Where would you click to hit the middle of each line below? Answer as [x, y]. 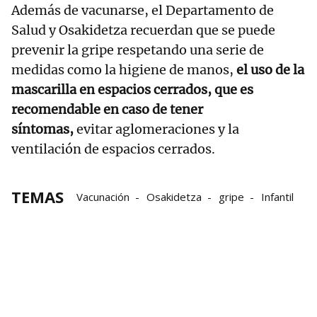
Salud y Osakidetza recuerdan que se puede [143, 30]
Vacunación [103, 197]
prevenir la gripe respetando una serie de [138, 50]
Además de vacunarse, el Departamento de [143, 11]
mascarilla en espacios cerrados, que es [132, 90]
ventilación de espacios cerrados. [113, 149]
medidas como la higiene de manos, [124, 70]
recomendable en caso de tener [107, 110]
